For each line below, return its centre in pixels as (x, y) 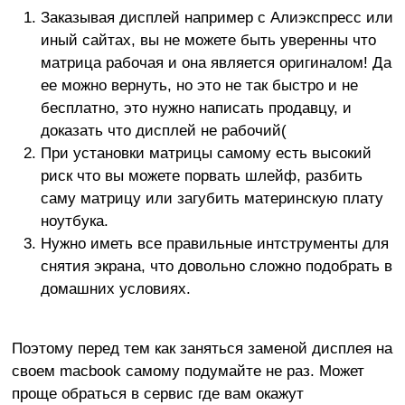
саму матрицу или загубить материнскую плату (212, 198)
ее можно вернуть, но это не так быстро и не (199, 85)
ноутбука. (75, 221)
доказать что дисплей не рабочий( (164, 130)
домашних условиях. (116, 288)
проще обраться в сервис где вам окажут (158, 393)
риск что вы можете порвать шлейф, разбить (202, 175)
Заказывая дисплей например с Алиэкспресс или (217, 17)
